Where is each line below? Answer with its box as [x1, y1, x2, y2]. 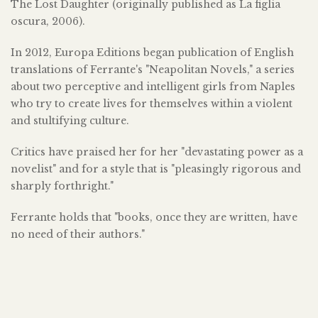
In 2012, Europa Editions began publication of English [11, 45, 294, 59]
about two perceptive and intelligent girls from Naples [11, 79, 295, 93]
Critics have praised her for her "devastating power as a [11, 145, 303, 158]
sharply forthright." [11, 179, 114, 192]
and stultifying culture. [11, 114, 129, 127]
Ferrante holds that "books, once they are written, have [11, 210, 297, 224]
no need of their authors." [11, 227, 145, 241]
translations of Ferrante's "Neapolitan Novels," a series [11, 62, 295, 76]
